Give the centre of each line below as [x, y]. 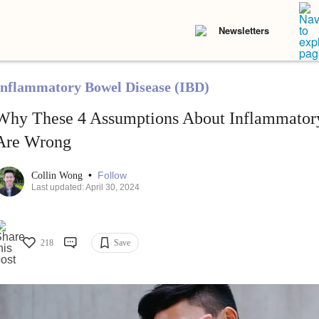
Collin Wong [58, 176]
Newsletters [244, 30]
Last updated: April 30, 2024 [85, 188]
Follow [112, 176]
